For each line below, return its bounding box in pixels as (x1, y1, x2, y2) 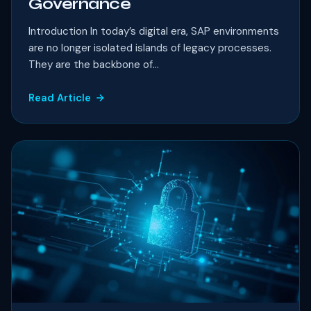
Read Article (28, 91, 91, 104)
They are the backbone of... (28, 57, 159, 72)
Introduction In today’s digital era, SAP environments (28, 24, 279, 38)
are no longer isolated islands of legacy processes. (28, 40, 271, 55)
